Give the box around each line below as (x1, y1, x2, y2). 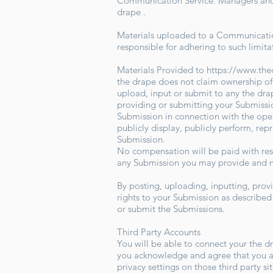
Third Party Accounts (117, 226, 205, 238)
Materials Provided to (117, 64, 207, 76)
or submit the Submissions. (117, 203, 227, 215)
